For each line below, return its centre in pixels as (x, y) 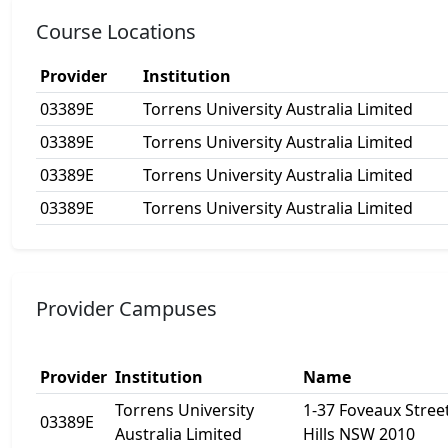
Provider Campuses (126, 308)
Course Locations (116, 31)
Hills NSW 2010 (359, 434)
